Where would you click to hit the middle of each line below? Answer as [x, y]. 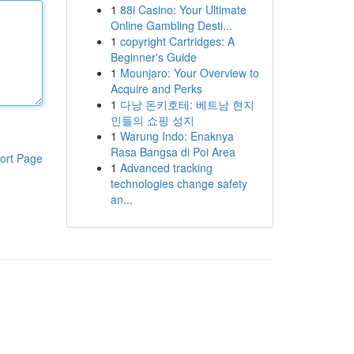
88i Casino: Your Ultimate [183, 9]
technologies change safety [179, 183]
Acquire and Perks [156, 88]
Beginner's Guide [153, 57]
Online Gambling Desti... [171, 25]
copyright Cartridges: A [177, 41]
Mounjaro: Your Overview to [189, 73]
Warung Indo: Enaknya [177, 136]
